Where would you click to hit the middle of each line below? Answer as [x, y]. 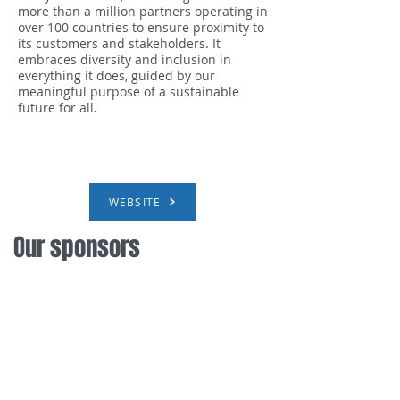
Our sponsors [79, 247]
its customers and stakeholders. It [119, 43]
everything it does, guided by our [117, 75]
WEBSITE [135, 202]
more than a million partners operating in [143, 11]
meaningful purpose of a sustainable [129, 92]
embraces [47, 59]
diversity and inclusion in [156, 59]
